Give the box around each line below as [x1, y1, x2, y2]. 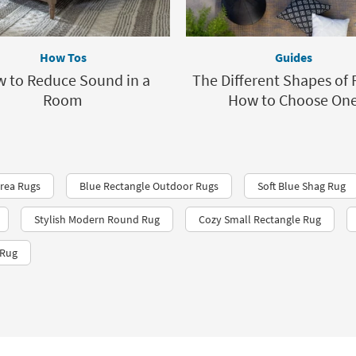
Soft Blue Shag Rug [257, 179, 346, 193]
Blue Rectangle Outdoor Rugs [79, 179, 219, 193]
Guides [274, 49, 312, 65]
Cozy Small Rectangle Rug [199, 212, 321, 226]
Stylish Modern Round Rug [34, 212, 160, 226]
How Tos [39, 49, 87, 65]
